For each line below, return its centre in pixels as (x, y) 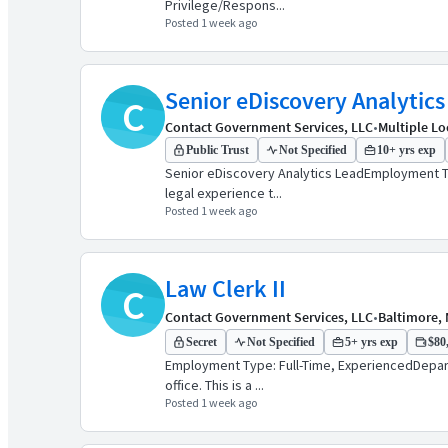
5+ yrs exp (371, 342)
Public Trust (217, 150)
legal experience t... (223, 193)
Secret (201, 342)
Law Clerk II (225, 288)
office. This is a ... (214, 385)
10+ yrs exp (406, 150)
